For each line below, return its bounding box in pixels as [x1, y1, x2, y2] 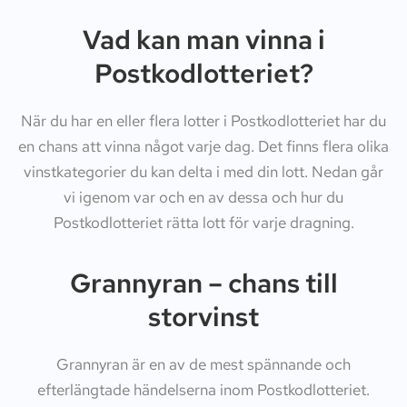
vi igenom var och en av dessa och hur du [64, 186, 343, 207]
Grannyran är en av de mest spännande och [56, 354, 351, 375]
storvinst [148, 299, 259, 335]
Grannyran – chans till [69, 265, 338, 302]
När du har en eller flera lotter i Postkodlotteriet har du [21, 110, 386, 131]
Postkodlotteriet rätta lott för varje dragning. [53, 212, 354, 233]
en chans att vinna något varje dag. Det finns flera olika [18, 135, 389, 156]
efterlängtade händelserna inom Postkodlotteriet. [37, 380, 370, 401]
